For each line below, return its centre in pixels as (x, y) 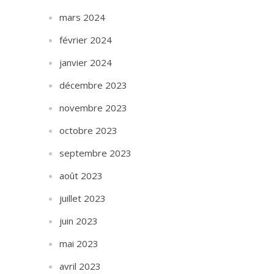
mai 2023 (79, 243)
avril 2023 (80, 266)
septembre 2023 (96, 153)
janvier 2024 (86, 62)
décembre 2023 (94, 85)
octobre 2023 (89, 130)
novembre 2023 (94, 108)
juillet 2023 (83, 198)
